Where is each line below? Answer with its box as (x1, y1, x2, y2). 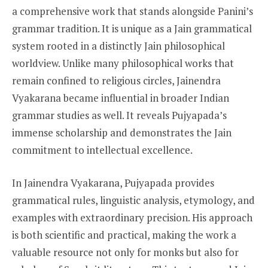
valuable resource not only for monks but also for (12, 245, 239, 260)
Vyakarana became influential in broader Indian (12, 91, 229, 105)
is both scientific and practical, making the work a (12, 228, 236, 242)
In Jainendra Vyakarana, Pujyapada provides (12, 176, 214, 190)
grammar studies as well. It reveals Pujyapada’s (12, 108, 227, 123)
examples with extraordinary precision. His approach (12, 211, 252, 225)
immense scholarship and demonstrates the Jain (12, 126, 232, 140)
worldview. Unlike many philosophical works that (12, 56, 234, 71)
